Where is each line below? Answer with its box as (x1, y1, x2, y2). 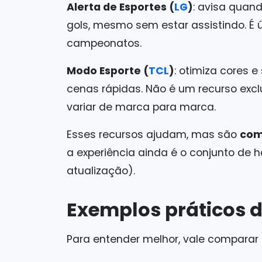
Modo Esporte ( (67, 63, 149, 78)
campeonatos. (67, 36, 142, 50)
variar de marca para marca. (67, 99, 216, 114)
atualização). (67, 163, 135, 178)
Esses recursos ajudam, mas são (67, 127, 240, 142)
